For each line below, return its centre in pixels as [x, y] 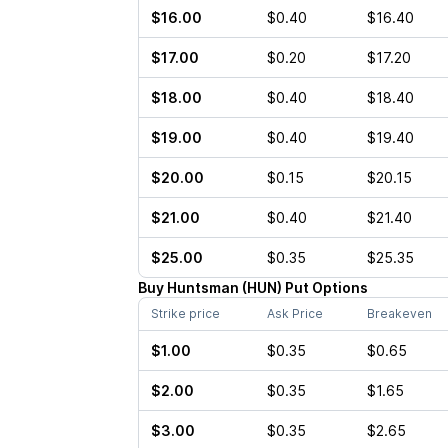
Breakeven [399, 313]
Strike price [185, 313]
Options [339, 287]
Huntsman [202, 287]
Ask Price [294, 313]
